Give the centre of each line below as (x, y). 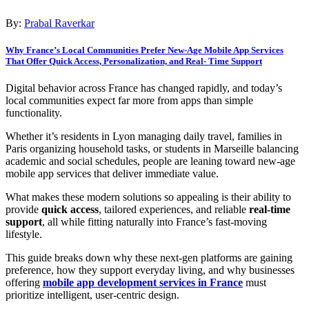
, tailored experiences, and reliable (174, 209)
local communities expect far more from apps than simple (129, 100)
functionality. (34, 112)
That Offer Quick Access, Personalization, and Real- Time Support (134, 61)
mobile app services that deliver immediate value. (112, 173)
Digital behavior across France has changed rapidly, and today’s (144, 88)
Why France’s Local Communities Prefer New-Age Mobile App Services (144, 50)
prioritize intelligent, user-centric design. (92, 295)
